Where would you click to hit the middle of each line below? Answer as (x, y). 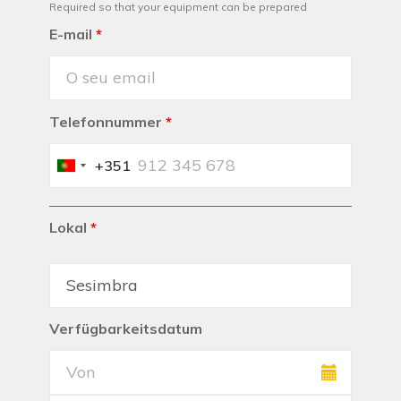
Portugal (92, 166)
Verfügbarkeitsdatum (126, 329)
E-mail (71, 34)
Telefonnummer (106, 122)
